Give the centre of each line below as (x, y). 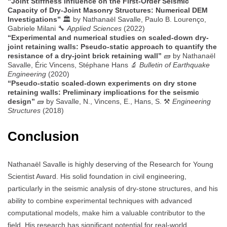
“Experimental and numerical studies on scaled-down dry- (108, 38)
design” (21, 102)
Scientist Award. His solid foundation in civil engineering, (97, 177)
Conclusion (43, 137)
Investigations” (34, 20)
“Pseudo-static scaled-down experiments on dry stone (102, 83)
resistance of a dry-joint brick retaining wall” (85, 56)
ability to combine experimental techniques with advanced (100, 201)
